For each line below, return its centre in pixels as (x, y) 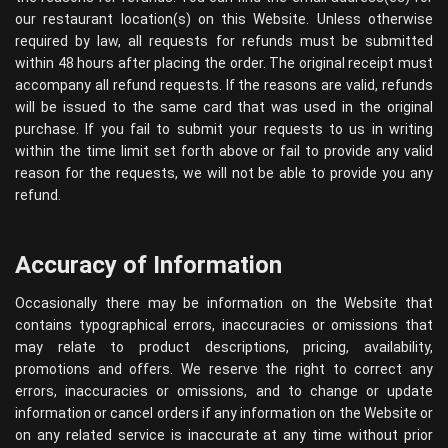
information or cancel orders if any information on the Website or (224, 413)
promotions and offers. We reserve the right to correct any (224, 369)
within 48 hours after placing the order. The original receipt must (224, 63)
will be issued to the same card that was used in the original (224, 107)
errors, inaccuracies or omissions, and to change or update (224, 391)
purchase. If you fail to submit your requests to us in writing (224, 129)
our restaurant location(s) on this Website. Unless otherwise (224, 19)
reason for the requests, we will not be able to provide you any (224, 173)
